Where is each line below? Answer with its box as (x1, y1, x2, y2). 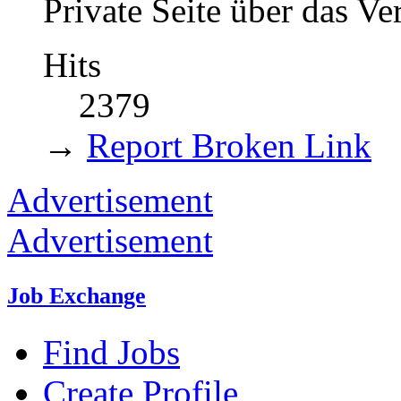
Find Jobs (43, 333, 180, 372)
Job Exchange (7, 283, 146, 310)
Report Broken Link (87, 126, 371, 166)
